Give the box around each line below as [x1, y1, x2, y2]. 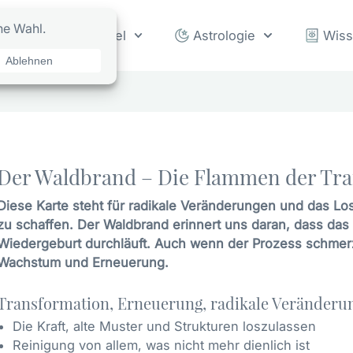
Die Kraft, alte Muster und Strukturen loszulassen [13, 318, 316, 335]
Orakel [85, 28, 126, 44]
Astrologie [193, 28, 256, 44]
